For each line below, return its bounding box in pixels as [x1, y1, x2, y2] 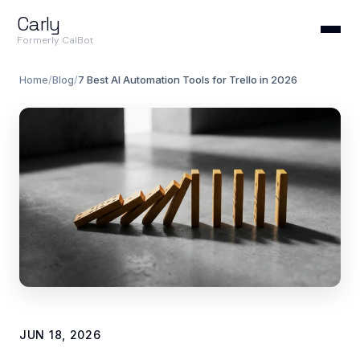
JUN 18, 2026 [19, 328, 101, 342]
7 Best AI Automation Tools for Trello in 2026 [78, 73, 297, 86]
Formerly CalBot [16, 34, 93, 47]
